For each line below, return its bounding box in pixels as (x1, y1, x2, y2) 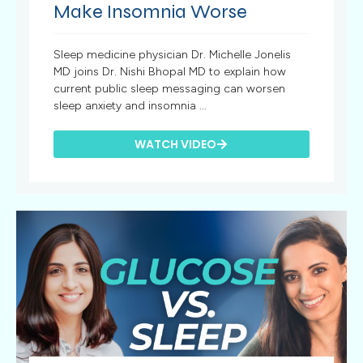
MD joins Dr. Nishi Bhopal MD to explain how (53, 65, 287, 79)
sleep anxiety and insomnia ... (53, 99, 207, 113)
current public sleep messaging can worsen (53, 82, 286, 96)
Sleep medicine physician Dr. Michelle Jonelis (53, 48, 292, 62)
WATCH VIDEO (135, 136, 217, 153)
